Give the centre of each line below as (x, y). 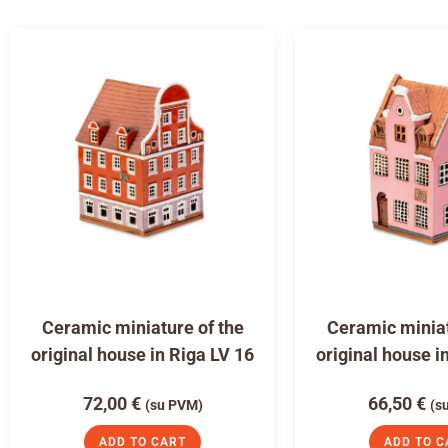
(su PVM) (173, 406)
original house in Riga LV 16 (142, 355)
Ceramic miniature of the (142, 328)
